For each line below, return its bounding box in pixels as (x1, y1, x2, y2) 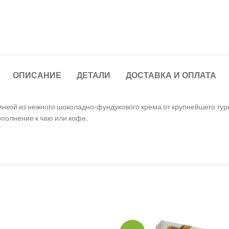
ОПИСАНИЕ (13, 70, 61, 82)
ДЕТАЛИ (77, 70, 110, 82)
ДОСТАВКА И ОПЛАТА (126, 70, 216, 82)
